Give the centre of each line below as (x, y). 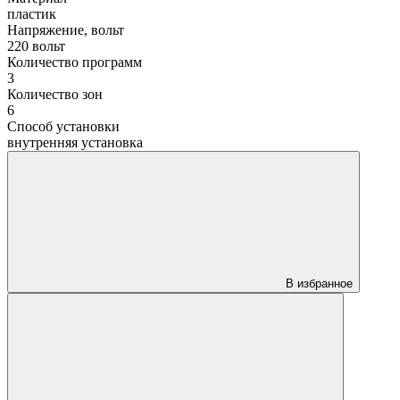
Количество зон (55, 94)
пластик (32, 13)
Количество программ (75, 62)
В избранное (319, 283)
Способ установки (63, 126)
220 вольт (36, 46)
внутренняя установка (75, 142)
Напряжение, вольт (66, 29)
